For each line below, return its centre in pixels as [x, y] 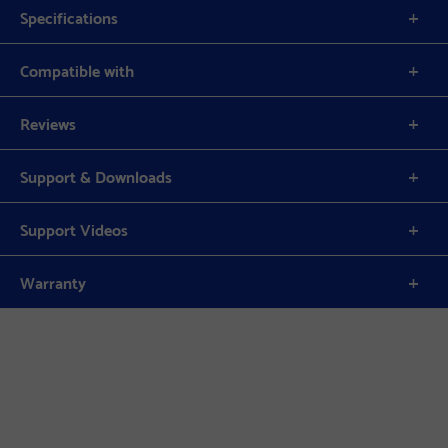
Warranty [53, 282]
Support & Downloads [96, 176]
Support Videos [74, 229]
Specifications [69, 17]
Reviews [48, 123]
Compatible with [77, 70]
